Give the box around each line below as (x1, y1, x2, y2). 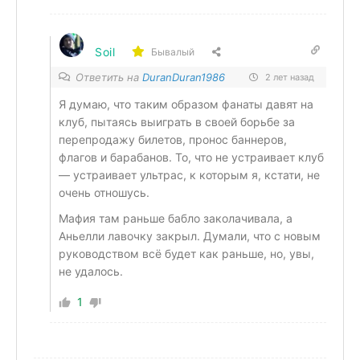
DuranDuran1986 (142, 71, 225, 84)
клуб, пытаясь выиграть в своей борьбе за (59, 115, 295, 129)
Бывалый (150, 45, 194, 58)
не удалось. (59, 264, 123, 278)
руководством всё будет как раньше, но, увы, (59, 247, 314, 260)
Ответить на (76, 71, 142, 84)
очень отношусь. (59, 186, 149, 199)
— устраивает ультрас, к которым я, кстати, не (59, 168, 320, 182)
